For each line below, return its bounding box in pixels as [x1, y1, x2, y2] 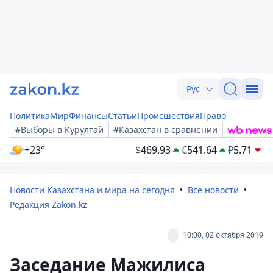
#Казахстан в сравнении [113, 124, 218, 135]
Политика [10, 110, 50, 121]
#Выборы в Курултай [15, 124, 104, 135]
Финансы [69, 110, 108, 121]
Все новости [188, 184, 239, 196]
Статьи [108, 110, 137, 121]
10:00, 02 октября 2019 [183, 230, 263, 240]
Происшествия [137, 110, 200, 121]
